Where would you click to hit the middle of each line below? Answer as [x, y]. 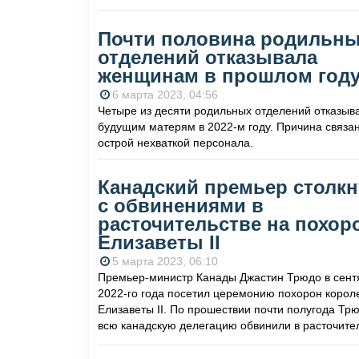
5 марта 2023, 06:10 [165, 262]
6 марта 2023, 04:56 [165, 95]
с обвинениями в [181, 206]
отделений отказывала [208, 58]
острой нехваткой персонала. [175, 143]
